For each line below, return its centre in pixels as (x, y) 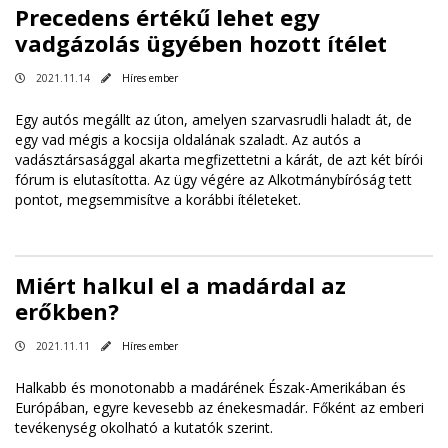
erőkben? (67, 310)
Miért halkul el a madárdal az (180, 284)
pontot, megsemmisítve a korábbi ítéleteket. (160, 199)
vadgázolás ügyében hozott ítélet (201, 42)
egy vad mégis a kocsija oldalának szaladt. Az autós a (188, 139)
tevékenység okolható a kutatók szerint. (144, 427)
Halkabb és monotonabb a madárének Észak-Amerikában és (210, 387)
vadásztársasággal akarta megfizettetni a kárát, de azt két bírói (219, 159)
